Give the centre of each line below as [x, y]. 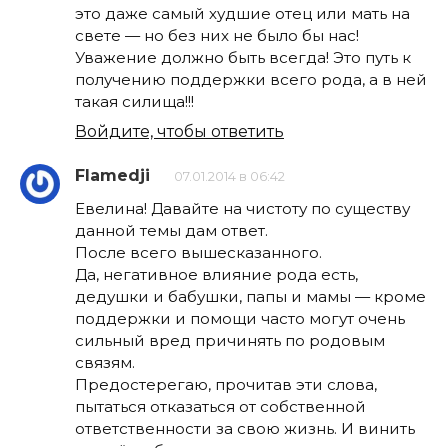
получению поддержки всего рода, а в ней [251, 80]
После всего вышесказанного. [198, 252]
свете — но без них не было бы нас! [217, 36]
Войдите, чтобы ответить [179, 131]
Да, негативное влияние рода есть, [216, 274]
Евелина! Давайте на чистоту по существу [242, 208]
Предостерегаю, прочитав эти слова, [226, 384]
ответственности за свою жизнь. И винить [245, 428]
